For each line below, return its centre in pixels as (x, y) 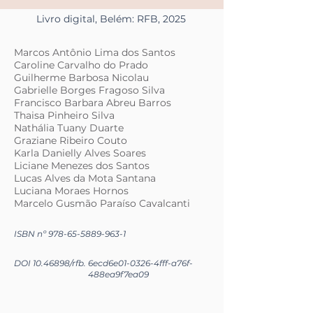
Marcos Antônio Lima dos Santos (95, 53)
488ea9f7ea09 (118, 275)
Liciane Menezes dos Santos (82, 166)
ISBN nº (31, 234)
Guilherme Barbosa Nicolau (81, 78)
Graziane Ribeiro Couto (71, 141)
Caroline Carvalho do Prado (81, 65)
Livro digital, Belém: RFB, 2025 (111, 19)
